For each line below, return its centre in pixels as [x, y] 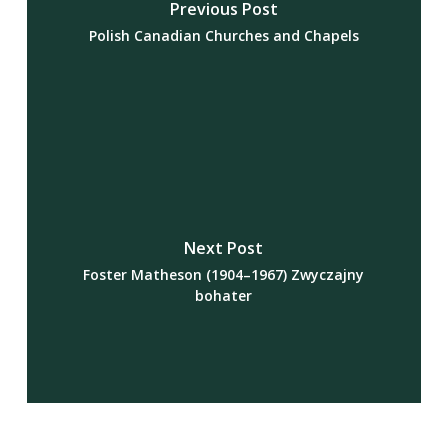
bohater [224, 295]
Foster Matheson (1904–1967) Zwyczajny [224, 274]
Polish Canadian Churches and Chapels [223, 35]
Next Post [224, 248]
